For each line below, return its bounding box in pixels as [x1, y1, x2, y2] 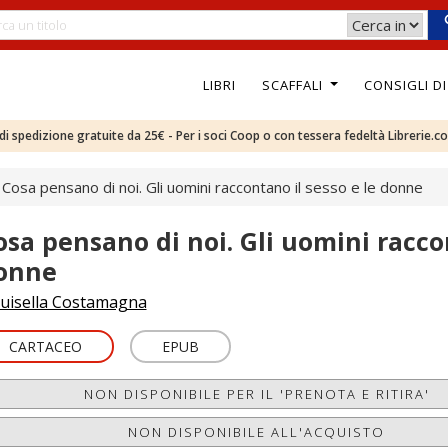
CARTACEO [8, 337, 82, 356]
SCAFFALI [261, 75, 327, 94]
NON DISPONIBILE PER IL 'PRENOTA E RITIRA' [83, 385, 430, 403]
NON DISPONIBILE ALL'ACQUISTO [128, 423, 386, 441]
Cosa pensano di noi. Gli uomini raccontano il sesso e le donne [2, 177, 423, 197]
